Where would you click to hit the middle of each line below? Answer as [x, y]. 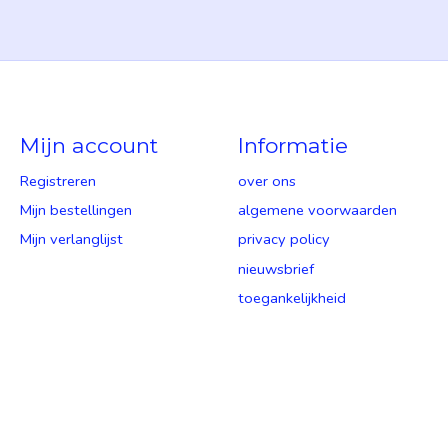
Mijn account [88, 145]
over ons [266, 181]
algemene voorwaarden [317, 210]
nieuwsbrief [275, 268]
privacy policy [283, 239]
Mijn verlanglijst [71, 239]
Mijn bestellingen [75, 210]
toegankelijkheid [291, 297]
